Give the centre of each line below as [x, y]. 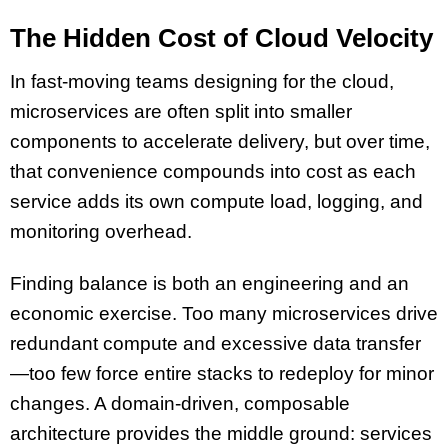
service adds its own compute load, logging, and [216, 201]
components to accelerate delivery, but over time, [220, 141]
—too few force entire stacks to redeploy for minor [222, 374]
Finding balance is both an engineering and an [209, 284]
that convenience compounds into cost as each [213, 171]
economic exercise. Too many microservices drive [224, 314]
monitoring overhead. [101, 231]
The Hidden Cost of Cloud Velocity [221, 37]
